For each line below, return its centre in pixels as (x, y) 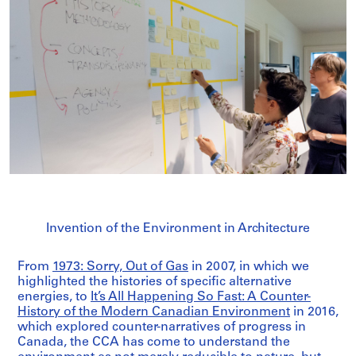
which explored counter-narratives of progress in (162, 328)
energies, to (54, 298)
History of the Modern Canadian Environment (154, 313)
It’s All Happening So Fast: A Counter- (201, 298)
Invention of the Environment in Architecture (178, 229)
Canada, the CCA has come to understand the (154, 343)
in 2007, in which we (249, 267)
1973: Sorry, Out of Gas (120, 267)
